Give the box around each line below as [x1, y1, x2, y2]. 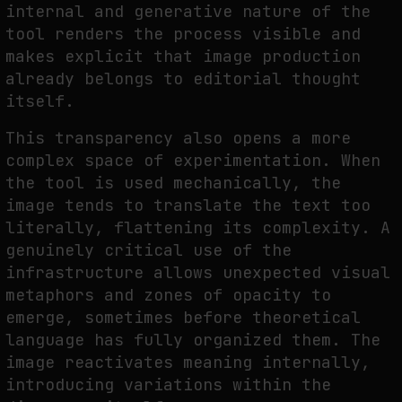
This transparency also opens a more [5, 127, 351, 148]
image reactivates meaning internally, [5, 351, 371, 372]
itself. [5, 91, 74, 112]
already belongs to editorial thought [5, 68, 361, 90]
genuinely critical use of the [5, 239, 292, 260]
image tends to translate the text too [5, 194, 371, 215]
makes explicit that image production [5, 46, 361, 67]
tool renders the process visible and [5, 23, 361, 45]
